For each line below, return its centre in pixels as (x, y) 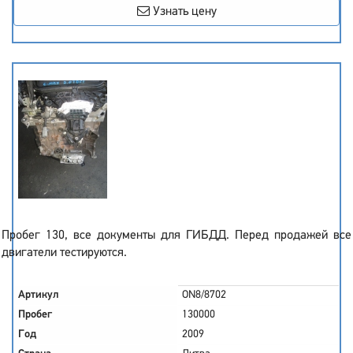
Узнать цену (183, 12)
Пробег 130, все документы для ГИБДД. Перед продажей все (176, 236)
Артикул (39, 295)
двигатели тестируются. (64, 253)
